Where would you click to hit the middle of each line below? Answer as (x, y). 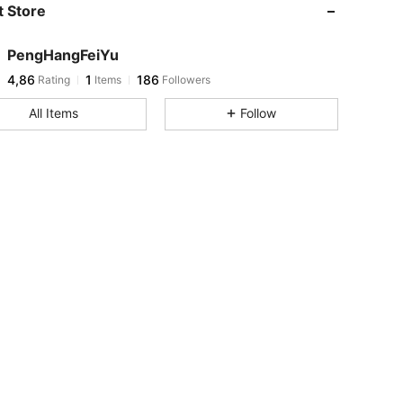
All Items (53, 113)
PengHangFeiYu (63, 55)
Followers (185, 80)
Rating (53, 80)
